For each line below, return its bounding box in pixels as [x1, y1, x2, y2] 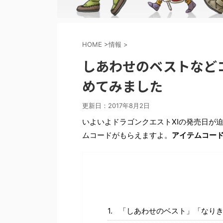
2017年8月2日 [108, 101, 150, 110]
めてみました [82, 76, 163, 96]
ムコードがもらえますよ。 [82, 130, 172, 140]
